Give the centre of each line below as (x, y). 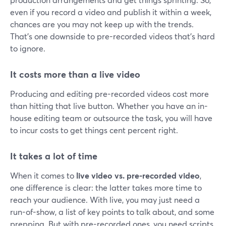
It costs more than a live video (75, 74)
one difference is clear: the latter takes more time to (106, 187)
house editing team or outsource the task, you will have (111, 118)
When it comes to (43, 175)
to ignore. (28, 48)
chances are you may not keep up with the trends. (102, 24)
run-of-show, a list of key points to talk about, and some (112, 211)
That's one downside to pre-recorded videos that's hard (112, 36)
